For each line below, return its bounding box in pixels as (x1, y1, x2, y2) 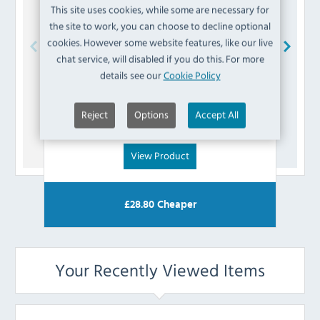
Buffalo (119, 64, 150, 80)
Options (134, 107, 169, 122)
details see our (99, 68, 164, 83)
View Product (131, 148, 189, 164)
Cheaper (154, 199, 196, 211)
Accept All (195, 107, 239, 122)
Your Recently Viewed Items (55, 257, 265, 284)
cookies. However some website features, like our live (47, 35, 273, 50)
